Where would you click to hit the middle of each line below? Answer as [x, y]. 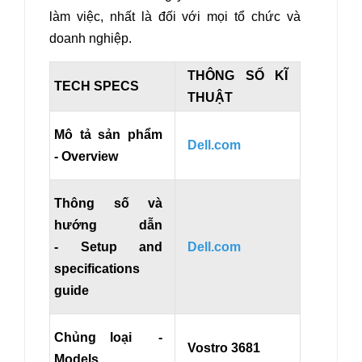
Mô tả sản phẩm [108, 135]
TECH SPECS [97, 86]
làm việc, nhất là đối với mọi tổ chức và [175, 17]
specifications [97, 269]
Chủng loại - [108, 338]
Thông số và [108, 204]
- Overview [86, 157]
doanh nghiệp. [90, 39]
